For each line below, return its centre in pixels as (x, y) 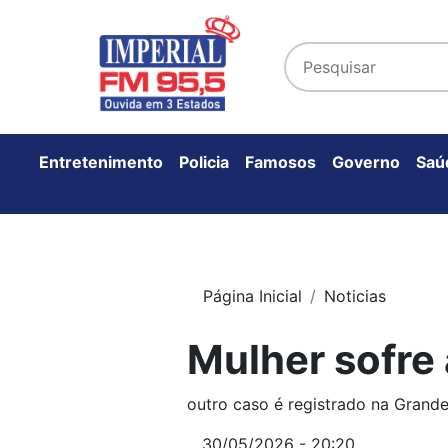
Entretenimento (101, 161)
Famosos (280, 161)
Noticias (355, 296)
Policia (204, 161)
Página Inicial (252, 296)
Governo (366, 161)
